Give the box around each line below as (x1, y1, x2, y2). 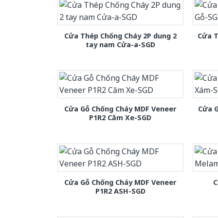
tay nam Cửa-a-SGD (85, 40, 155, 50)
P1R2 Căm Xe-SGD (89, 113, 152, 123)
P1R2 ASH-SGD (95, 186, 145, 196)
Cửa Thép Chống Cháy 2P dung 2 (64, 31, 177, 41)
